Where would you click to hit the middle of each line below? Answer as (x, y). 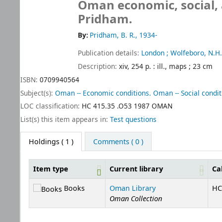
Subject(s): (38, 93)
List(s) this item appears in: (65, 119)
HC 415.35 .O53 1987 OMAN (127, 106)
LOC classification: (51, 106)
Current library (136, 168)
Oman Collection (136, 198)
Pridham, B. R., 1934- (124, 35)
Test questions (133, 119)
